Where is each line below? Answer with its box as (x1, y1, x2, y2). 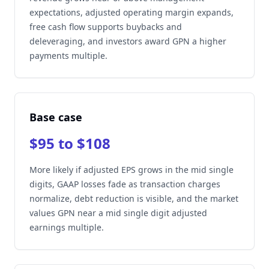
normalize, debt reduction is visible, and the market (29, 193, 238, 204)
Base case (29, 110, 82, 124)
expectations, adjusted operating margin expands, (29, 7, 234, 18)
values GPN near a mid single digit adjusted (29, 207, 207, 219)
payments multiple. (29, 50, 107, 61)
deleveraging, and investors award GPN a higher (29, 35, 226, 47)
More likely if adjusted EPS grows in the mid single (29, 164, 234, 175)
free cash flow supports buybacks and (29, 21, 182, 32)
